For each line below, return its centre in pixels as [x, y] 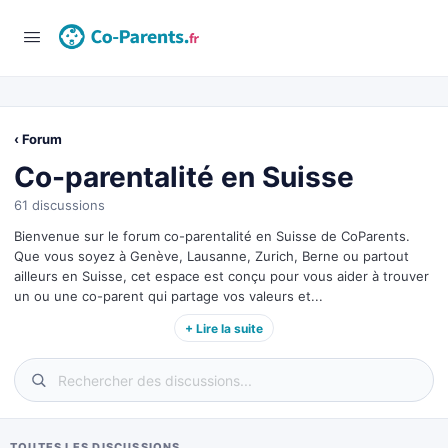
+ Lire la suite [224, 328]
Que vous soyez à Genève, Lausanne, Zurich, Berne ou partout [211, 256]
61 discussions [59, 205]
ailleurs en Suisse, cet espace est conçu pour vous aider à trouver [221, 276]
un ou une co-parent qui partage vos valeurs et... [168, 296]
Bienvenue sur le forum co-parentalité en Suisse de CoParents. [212, 236]
